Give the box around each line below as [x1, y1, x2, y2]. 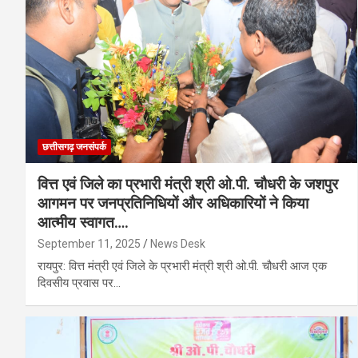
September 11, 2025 [38, 237, 141, 251]
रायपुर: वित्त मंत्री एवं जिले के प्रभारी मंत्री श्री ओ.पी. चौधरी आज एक [38, 259, 327, 274]
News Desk [150, 237, 205, 251]
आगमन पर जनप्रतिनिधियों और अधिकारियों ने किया [38, 194, 308, 213]
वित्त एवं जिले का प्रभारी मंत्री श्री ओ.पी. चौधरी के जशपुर [38, 175, 338, 194]
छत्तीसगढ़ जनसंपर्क [42, 141, 106, 153]
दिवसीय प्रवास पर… [38, 276, 121, 291]
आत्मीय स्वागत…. [38, 213, 129, 233]
